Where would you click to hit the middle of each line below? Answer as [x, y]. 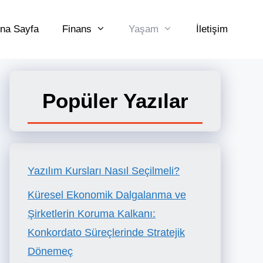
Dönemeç [50, 251]
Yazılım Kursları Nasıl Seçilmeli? [104, 171]
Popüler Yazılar [115, 101]
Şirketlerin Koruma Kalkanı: [92, 214]
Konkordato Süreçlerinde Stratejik [106, 232]
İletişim [212, 29]
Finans [77, 29]
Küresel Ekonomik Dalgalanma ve [107, 195]
